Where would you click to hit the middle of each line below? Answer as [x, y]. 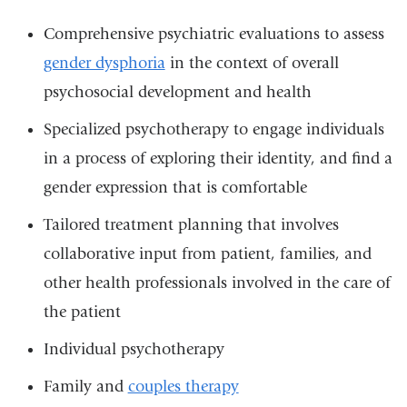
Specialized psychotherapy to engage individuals [213, 130]
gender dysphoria [104, 64]
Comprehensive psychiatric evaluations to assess [213, 35]
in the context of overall [252, 64]
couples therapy [183, 387]
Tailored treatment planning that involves [191, 225]
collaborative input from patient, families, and [207, 254]
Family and [85, 387]
